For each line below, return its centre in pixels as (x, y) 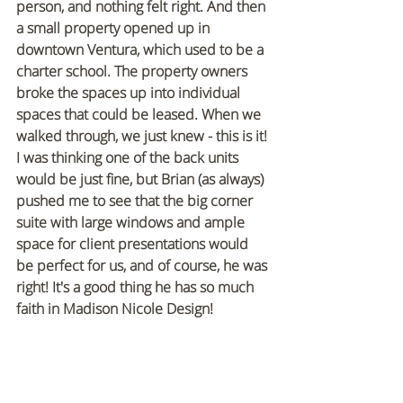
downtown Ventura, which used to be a (142, 50)
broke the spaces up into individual (130, 93)
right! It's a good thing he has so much (137, 287)
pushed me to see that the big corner (136, 201)
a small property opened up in (115, 28)
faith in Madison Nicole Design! (115, 309)
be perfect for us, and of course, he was (143, 266)
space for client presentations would (134, 244)
